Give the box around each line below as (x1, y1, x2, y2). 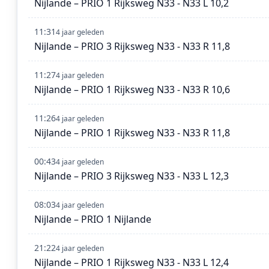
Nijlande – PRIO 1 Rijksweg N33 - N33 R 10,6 (34, 83, 230, 97)
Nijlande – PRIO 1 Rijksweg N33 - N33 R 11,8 (34, 126, 230, 140)
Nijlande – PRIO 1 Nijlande (34, 213, 151, 226)
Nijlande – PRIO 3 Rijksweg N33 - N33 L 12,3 (34, 169, 229, 183)
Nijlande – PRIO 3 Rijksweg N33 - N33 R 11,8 (34, 40, 230, 53)
